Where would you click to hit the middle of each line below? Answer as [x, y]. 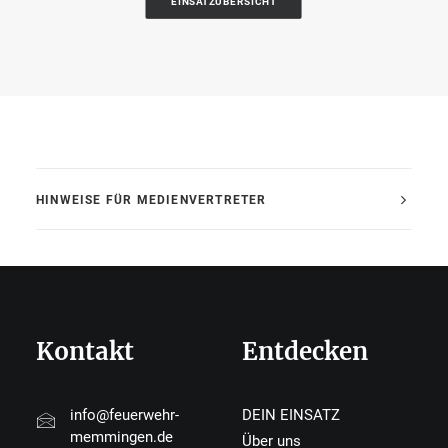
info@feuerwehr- [124, 415]
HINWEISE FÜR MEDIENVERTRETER [151, 200]
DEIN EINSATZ [291, 415]
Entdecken [305, 351]
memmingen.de [121, 437]
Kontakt [85, 351]
